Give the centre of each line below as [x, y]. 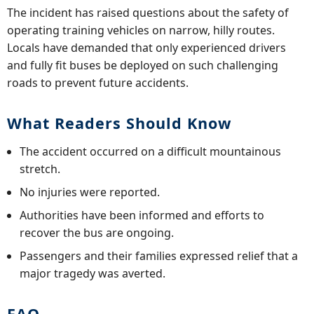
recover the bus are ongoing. [97, 232]
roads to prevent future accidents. [98, 82]
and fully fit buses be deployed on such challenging [143, 65]
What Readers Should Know [119, 123]
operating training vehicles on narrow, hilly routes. [141, 30]
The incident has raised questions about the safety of [148, 12]
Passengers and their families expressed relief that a [159, 255]
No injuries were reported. [90, 192]
